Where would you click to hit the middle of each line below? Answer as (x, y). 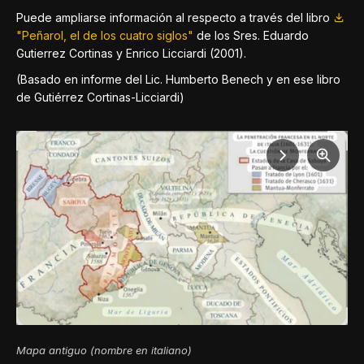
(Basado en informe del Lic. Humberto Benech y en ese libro (178, 79)
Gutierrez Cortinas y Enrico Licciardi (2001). (131, 53)
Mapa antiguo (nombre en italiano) (104, 350)
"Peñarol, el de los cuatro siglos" (105, 35)
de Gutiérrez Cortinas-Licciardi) (100, 97)
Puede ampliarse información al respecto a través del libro (175, 17)
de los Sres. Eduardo (251, 35)
